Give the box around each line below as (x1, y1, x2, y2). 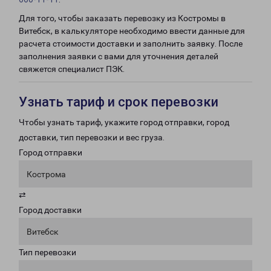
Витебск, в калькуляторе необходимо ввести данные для (19, 26, 245, 36)
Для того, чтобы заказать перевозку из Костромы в (19, 13, 226, 23)
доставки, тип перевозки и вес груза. (19, 132, 165, 142)
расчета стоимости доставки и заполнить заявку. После (19, 39, 243, 48)
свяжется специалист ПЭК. (19, 64, 125, 74)
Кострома (27, 169, 66, 179)
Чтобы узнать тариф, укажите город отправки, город (19, 117, 229, 127)
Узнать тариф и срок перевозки (19, 94, 218, 109)
